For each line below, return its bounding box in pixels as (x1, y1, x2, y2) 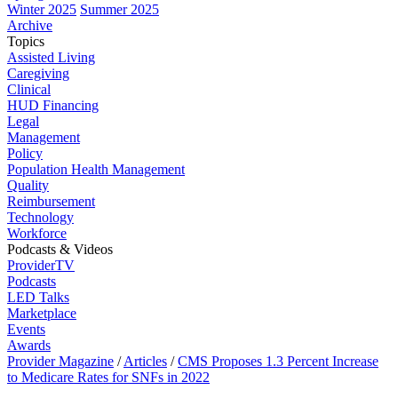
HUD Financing (7, 98, 99, 113)
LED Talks (7, 290, 69, 305)
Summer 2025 (80, 2, 159, 17)
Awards (7, 338, 51, 353)
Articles (123, 354, 167, 369)
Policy (7, 146, 43, 161)
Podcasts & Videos (7, 242, 113, 257)
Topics (7, 34, 44, 49)
